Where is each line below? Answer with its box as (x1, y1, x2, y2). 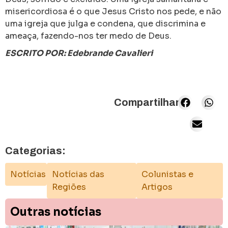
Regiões (51, 182, 86, 193)
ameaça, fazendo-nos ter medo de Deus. (5, 31, 172, 41)
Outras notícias (10, 205, 101, 219)
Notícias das (51, 169, 104, 180)
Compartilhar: (114, 97, 183, 108)
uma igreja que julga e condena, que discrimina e (5, 18, 206, 29)
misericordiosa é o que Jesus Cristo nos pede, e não (5, 6, 221, 17)
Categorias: (5, 145, 66, 157)
